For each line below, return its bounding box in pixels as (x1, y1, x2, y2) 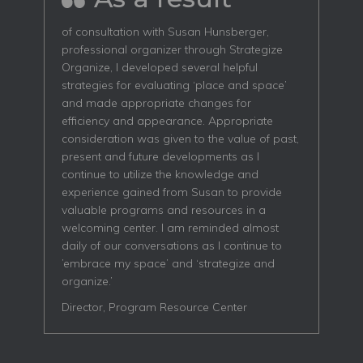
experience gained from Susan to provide (62, 185, 282, 199)
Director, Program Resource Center (62, 300, 247, 314)
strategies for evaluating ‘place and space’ (62, 78, 287, 92)
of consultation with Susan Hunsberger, (62, 24, 269, 39)
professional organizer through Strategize (62, 42, 283, 57)
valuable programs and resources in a (62, 203, 266, 217)
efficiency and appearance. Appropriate (62, 113, 273, 128)
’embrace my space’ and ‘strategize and (62, 256, 275, 271)
